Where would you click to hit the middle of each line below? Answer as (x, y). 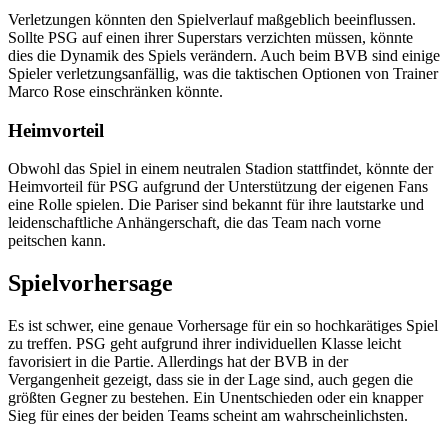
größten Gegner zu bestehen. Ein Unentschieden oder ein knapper (215, 398)
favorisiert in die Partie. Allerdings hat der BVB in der (178, 362)
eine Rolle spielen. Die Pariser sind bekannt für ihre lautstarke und (216, 205)
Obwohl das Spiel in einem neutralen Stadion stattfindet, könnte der (220, 169)
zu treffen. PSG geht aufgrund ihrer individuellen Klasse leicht (204, 344)
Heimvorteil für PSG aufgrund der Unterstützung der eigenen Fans (218, 187)
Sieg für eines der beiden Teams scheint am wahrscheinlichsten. (208, 416)
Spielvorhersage (90, 283)
